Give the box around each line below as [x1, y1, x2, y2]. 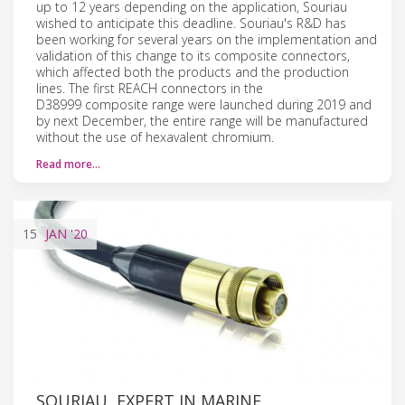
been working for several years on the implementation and [36, 30, 377, 48]
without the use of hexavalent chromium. [36, 127, 274, 146]
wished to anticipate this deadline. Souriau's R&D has [36, 14, 346, 32]
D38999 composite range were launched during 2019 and [36, 95, 372, 113]
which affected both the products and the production [36, 62, 349, 80]
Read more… [36, 155, 100, 172]
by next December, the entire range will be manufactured [36, 111, 368, 129]
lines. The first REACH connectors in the [36, 79, 263, 97]
